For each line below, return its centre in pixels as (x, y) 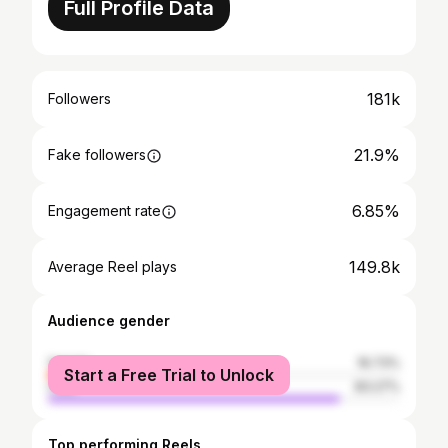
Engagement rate (104, 210)
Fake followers (97, 154)
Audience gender (109, 320)
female (69, 362)
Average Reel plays (112, 266)
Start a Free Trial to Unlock (169, 375)
